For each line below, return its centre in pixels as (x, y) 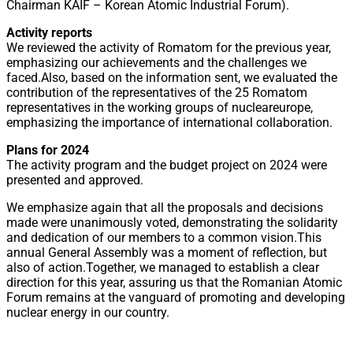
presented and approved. (75, 180)
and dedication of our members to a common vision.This (164, 237)
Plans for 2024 (48, 150)
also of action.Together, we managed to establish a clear (163, 267)
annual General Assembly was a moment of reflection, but (167, 252)
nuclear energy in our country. (88, 312)
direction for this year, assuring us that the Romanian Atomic (174, 282)
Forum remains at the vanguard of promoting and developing (176, 297)
